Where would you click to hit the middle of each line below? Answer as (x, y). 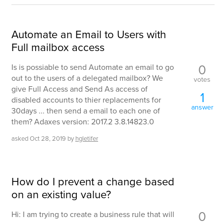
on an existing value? (61, 194)
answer (202, 107)
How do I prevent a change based (93, 181)
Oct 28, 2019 (48, 139)
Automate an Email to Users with (89, 34)
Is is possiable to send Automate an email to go (93, 67)
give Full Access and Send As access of (80, 89)
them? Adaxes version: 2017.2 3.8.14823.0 (83, 122)
